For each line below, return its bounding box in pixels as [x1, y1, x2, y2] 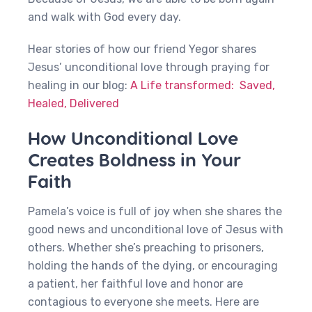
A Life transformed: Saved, [130, 79, 275, 92]
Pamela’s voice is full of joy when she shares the [28, 205, 282, 218]
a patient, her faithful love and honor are [28, 277, 243, 290]
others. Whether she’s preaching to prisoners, [28, 241, 264, 254]
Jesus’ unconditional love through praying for [28, 61, 270, 74]
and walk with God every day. [28, 10, 181, 24]
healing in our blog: [28, 79, 130, 92]
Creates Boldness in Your [28, 148, 241, 170]
